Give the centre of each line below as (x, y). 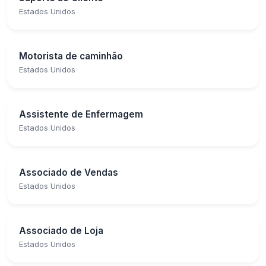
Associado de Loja (61, 230)
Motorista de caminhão (71, 56)
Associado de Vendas (69, 172)
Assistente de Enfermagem (81, 114)
